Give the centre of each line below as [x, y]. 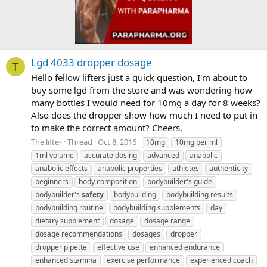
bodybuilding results [200, 194]
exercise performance [143, 260]
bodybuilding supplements [157, 207]
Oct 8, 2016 [117, 142]
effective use [118, 247]
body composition [108, 181]
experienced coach [221, 260]
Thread [80, 142]
